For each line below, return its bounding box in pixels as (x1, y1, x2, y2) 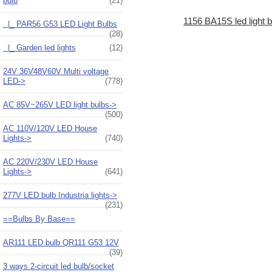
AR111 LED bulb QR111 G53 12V (3, 237, 119, 247)
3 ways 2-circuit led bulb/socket (3, 261, 114, 271)
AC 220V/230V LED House (3, 157, 98, 166)
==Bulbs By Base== (3, 214, 75, 223)
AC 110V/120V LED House (3, 123, 97, 133)
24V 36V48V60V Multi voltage (3, 66, 109, 76)
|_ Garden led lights (3, 42, 76, 52)
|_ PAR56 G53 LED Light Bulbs (3, 19, 117, 29)
